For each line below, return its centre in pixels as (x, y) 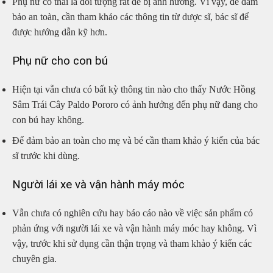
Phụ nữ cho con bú (60, 61)
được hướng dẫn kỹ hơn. (60, 32)
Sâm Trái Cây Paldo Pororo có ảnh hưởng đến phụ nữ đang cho (135, 104)
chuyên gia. (34, 258)
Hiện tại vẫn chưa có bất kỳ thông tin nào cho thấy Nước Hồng (134, 89)
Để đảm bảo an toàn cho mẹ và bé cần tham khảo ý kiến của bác (136, 141)
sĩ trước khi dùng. (46, 156)
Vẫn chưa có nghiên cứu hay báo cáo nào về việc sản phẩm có (133, 213)
